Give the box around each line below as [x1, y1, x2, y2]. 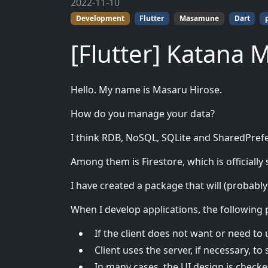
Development [75, 13, 124, 24]
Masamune [179, 13, 219, 24]
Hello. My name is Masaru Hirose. [71, 83, 222, 97]
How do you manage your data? [71, 107, 215, 121]
